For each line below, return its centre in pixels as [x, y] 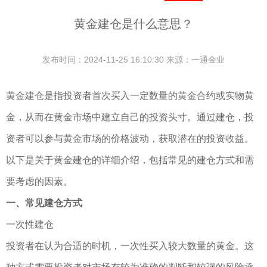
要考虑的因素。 [39, 181]
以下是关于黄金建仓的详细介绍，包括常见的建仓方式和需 [130, 160]
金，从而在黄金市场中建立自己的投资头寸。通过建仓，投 [130, 117]
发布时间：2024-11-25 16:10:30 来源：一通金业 [133, 60]
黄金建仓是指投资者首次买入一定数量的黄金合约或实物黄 [130, 96]
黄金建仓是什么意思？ [133, 24]
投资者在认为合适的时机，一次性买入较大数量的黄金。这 [130, 246]
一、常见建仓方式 [44, 203]
